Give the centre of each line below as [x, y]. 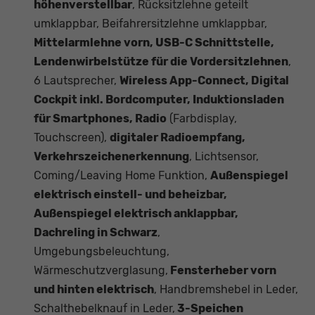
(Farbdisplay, [202, 119]
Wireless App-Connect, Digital [204, 81]
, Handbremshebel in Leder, [226, 290]
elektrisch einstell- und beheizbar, [130, 195]
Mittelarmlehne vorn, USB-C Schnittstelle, [154, 43]
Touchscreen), [72, 138]
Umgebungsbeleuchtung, [102, 252]
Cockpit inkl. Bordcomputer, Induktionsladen [159, 100]
